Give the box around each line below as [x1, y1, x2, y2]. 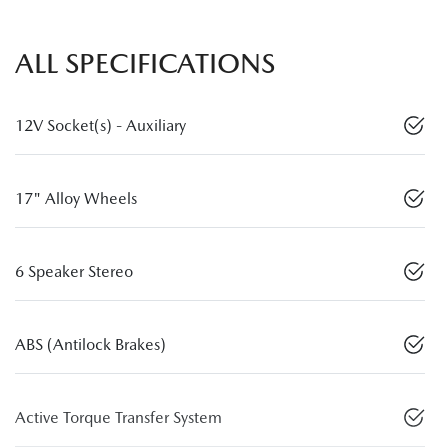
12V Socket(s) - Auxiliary [15, 115, 186, 135]
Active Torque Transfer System [15, 407, 222, 427]
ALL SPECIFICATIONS [15, 46, 275, 79]
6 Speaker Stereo [15, 261, 133, 281]
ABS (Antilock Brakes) [15, 334, 166, 354]
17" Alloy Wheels [15, 188, 137, 208]
